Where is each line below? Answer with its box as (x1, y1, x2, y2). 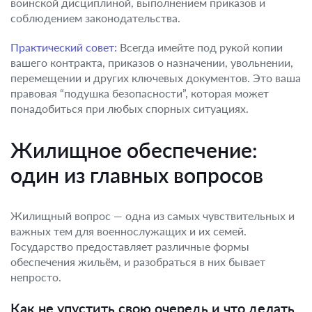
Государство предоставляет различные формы (10, 240, 249, 253)
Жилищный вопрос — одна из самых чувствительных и (10, 209, 295, 222)
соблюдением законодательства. (10, 11, 180, 24)
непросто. (10, 270, 61, 283)
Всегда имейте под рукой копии (117, 40, 283, 54)
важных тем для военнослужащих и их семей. (10, 224, 247, 237)
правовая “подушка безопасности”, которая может (10, 86, 269, 100)
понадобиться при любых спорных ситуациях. (10, 102, 249, 115)
